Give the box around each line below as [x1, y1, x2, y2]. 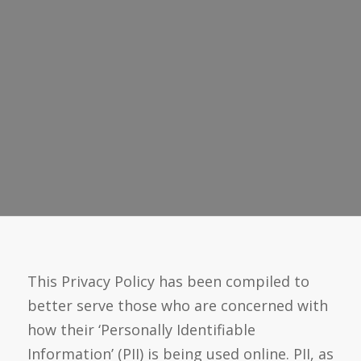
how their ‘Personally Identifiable [27, 320, 255, 340]
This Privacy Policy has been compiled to [27, 272, 309, 292]
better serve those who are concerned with [27, 296, 328, 316]
